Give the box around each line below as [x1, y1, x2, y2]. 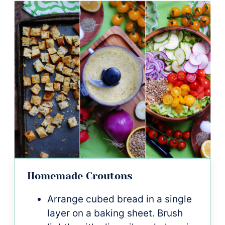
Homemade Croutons [27, 170, 133, 182]
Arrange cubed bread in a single [47, 193, 192, 205]
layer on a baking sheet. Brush [47, 207, 183, 219]
